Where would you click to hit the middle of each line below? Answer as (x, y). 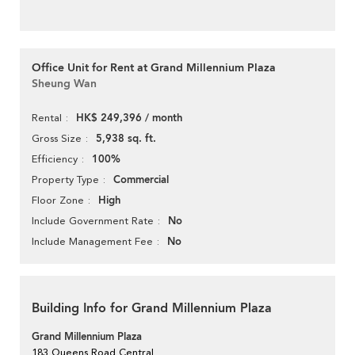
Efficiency (55, 159)
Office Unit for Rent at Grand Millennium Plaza (154, 68)
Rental (47, 118)
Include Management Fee (92, 242)
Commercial (141, 180)
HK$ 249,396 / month (129, 118)
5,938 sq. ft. (126, 139)
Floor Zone (58, 200)
